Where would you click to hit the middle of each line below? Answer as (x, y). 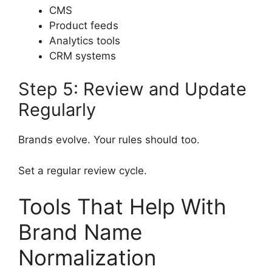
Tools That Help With (122, 207)
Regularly (57, 110)
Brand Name (80, 232)
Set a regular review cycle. (83, 170)
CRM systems (83, 56)
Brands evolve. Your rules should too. (109, 140)
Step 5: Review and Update (132, 89)
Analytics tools (85, 40)
